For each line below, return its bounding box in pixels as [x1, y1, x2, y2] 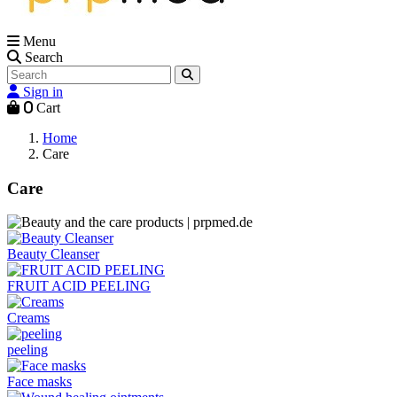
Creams [7, 310, 50, 326]
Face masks [7, 374, 72, 390]
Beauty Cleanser [7, 246, 99, 262]
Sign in [23, 84, 63, 99]
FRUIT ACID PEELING [7, 278, 151, 294]
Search [25, 50, 63, 65]
